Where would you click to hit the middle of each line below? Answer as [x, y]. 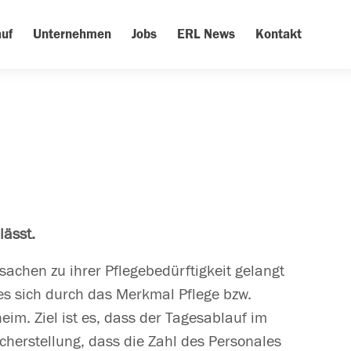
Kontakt [279, 34]
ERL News [206, 34]
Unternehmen [72, 34]
